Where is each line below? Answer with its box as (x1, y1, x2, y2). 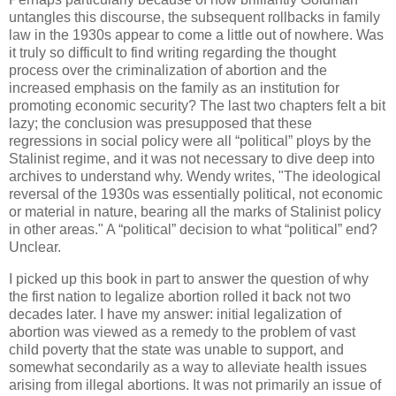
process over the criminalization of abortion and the (9, 62, 327, 78)
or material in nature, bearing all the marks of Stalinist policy (9, 203, 381, 219)
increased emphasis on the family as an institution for (9, 80, 339, 95)
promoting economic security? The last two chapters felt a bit (9, 97, 385, 113)
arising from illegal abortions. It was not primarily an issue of (9, 377, 381, 392)
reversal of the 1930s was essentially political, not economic (9, 186, 383, 202)
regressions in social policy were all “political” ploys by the (9, 133, 371, 148)
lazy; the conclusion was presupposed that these (9, 115, 312, 131)
